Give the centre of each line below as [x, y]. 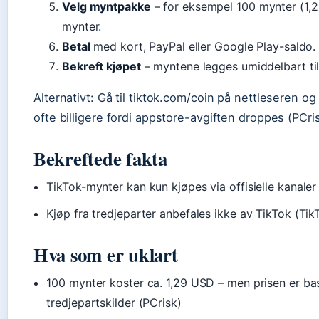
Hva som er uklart [106, 255]
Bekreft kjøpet [101, 66]
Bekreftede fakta [100, 158]
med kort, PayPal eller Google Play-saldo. [203, 46]
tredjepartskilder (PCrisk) [114, 303]
